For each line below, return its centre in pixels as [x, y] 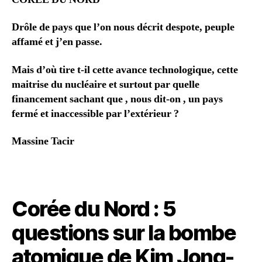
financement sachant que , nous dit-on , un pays [117, 99]
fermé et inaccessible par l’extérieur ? [95, 113]
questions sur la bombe [124, 232]
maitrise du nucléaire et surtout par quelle [106, 84]
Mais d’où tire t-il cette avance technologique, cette [125, 70]
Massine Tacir [43, 141]
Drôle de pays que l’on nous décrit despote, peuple [123, 27]
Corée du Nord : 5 [94, 208]
